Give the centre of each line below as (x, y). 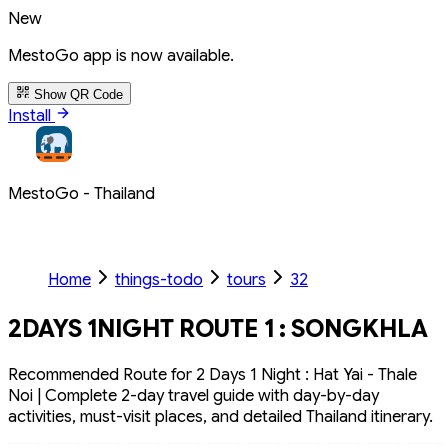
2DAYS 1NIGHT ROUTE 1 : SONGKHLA (218, 328)
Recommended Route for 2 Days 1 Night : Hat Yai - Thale (212, 374)
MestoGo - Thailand (81, 193)
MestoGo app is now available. (121, 55)
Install (31, 115)
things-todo (159, 279)
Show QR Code (78, 94)
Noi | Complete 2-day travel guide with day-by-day (193, 395)
